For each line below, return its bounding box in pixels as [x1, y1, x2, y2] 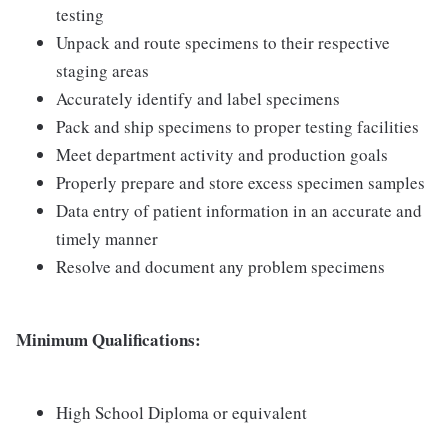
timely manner [56, 227, 158, 250]
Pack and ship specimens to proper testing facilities [56, 115, 419, 138]
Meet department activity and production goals [56, 143, 388, 166]
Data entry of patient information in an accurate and [56, 199, 422, 222]
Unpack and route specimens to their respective [56, 31, 390, 54]
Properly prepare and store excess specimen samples [56, 171, 425, 194]
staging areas [56, 59, 149, 82]
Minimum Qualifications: [16, 327, 201, 352]
